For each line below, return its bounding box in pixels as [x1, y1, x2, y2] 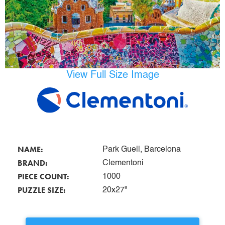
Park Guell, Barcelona [102, 145, 181, 154]
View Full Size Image [66, 70, 159, 81]
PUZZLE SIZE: [18, 184, 65, 195]
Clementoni [102, 159, 144, 167]
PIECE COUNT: [18, 171, 69, 182]
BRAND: [18, 157, 47, 168]
